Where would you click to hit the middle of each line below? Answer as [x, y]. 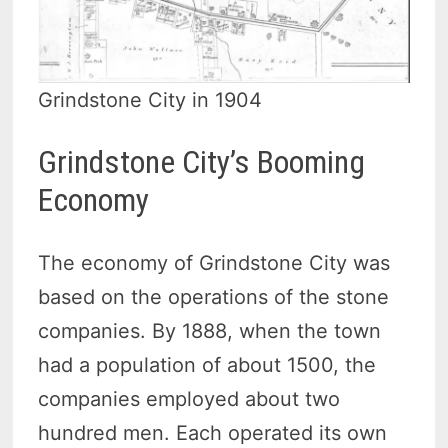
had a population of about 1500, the [207, 364]
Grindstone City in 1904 [150, 99]
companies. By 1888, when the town [210, 330]
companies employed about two [189, 398]
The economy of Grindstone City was [214, 262]
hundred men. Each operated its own [213, 432]
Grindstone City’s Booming [202, 162]
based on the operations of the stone [214, 296]
